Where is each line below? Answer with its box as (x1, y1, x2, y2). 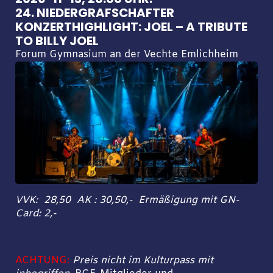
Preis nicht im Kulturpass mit (72, 253, 213, 268)
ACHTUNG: (15, 253, 69, 268)
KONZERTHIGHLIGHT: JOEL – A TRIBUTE (15, 18, 247, 36)
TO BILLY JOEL (15, 32, 99, 50)
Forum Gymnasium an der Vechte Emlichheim (15, 48, 238, 62)
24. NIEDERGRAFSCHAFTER (15, 4, 174, 22)
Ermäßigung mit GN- (138, 194, 239, 208)
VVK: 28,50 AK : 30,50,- (15, 194, 138, 208)
